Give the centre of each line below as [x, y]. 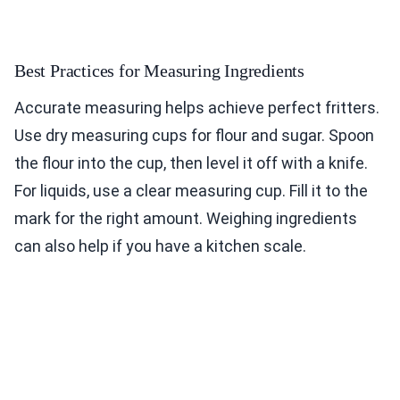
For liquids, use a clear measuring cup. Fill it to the [191, 191]
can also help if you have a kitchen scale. [160, 246]
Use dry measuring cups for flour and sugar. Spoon [194, 136]
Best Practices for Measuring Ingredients [159, 71]
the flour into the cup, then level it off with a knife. [191, 163]
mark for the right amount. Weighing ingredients [186, 219]
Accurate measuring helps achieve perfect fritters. [197, 108]
